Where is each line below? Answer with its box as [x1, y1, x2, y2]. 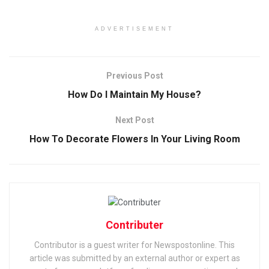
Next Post [115, 115, 154, 125]
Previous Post [106, 71, 163, 80]
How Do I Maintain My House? [68, 89, 201, 100]
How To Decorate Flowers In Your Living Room [29, 133, 240, 145]
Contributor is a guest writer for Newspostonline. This [34, 240, 235, 250]
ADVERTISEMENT [95, 26, 174, 32]
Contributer [106, 219, 163, 232]
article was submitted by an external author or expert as [29, 253, 240, 264]
